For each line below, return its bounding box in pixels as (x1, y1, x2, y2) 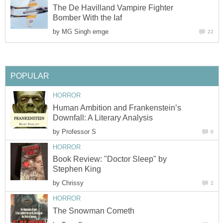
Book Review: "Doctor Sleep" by (53, 155, 167, 164)
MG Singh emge (62, 28, 109, 36)
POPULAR (10, 72, 49, 81)
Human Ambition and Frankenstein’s (53, 103, 181, 112)
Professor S (62, 127, 96, 135)
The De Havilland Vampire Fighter (53, 3, 173, 12)
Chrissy (62, 179, 84, 187)
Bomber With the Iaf (53, 13, 122, 22)
